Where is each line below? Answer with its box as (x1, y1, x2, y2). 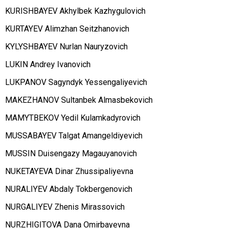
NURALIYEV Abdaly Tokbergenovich (5, 184, 132, 194)
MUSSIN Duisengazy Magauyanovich (5, 149, 137, 159)
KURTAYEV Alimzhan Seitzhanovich (5, 24, 129, 34)
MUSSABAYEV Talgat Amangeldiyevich (5, 131, 142, 141)
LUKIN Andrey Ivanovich (5, 60, 91, 70)
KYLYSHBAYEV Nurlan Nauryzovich (5, 42, 128, 52)
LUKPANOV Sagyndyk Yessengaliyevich (5, 77, 147, 88)
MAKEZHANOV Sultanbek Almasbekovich (5, 95, 153, 105)
